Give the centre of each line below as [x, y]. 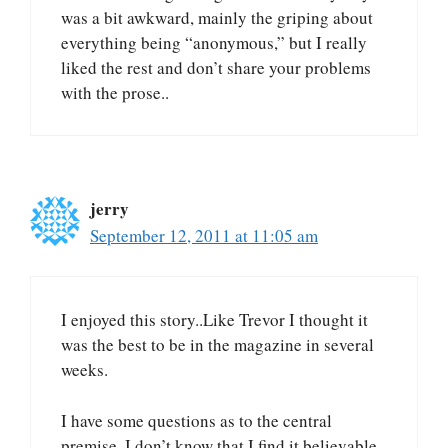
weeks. [84, 370]
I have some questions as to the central [196, 420]
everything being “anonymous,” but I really [214, 42]
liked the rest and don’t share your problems [216, 67]
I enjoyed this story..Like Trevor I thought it [214, 320]
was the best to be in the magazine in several [217, 345]
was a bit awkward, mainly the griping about [217, 17]
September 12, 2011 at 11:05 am [204, 235]
